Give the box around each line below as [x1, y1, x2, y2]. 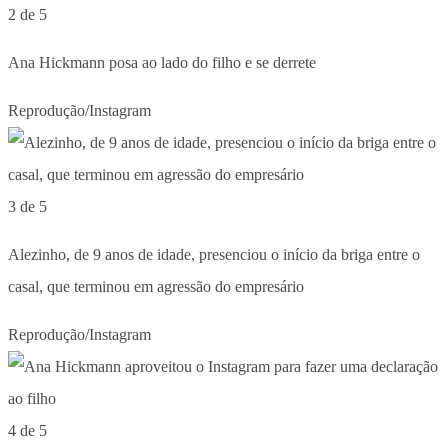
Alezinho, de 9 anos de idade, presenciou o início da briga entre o [8, 245, 420, 263]
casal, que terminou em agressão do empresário [8, 277, 304, 295]
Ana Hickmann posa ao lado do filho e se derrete [8, 53, 316, 71]
